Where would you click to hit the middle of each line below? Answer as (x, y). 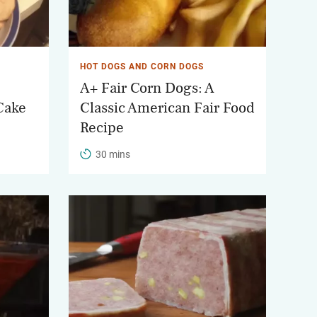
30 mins (113, 154)
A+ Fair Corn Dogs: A (147, 88)
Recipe (102, 127)
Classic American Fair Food (167, 108)
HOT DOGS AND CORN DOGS (142, 66)
